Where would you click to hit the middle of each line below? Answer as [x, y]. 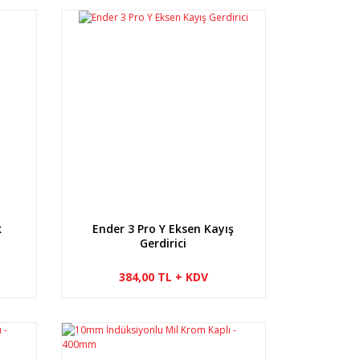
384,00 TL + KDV [163, 276]
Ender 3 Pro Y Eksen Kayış [164, 228]
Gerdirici [164, 243]
